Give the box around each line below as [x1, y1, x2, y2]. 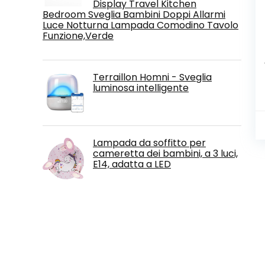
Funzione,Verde [43, 29, 114, 43]
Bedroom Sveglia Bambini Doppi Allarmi [43, 8, 225, 21]
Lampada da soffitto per [93, 136, 206, 150]
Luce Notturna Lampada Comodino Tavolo [43, 18, 238, 32]
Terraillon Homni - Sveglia [93, 70, 212, 84]
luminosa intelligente [93, 81, 189, 95]
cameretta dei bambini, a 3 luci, [93, 147, 238, 160]
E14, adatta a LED [93, 157, 171, 171]
